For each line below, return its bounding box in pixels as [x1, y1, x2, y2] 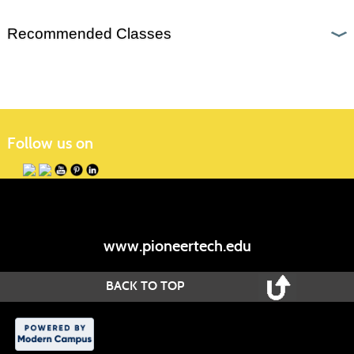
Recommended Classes [6, 25, 171, 43]
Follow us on [6, 134, 93, 153]
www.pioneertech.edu [103, 236, 251, 256]
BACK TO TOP [106, 278, 185, 294]
